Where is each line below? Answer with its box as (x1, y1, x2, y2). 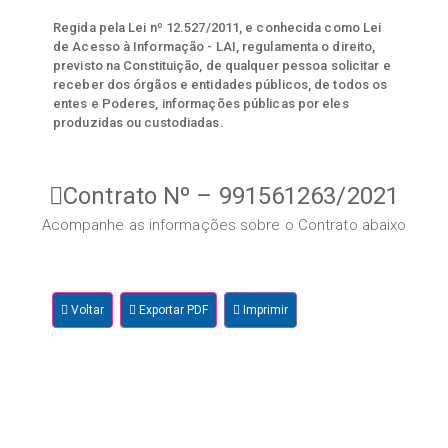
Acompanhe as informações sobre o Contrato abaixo (41, 216, 407, 235)
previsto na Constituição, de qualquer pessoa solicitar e (53, 58, 391, 74)
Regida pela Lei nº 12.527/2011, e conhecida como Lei (53, 20, 382, 36)
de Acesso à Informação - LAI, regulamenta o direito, (53, 39, 376, 55)
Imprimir (240, 303, 289, 318)
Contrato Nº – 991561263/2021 (63, 182, 399, 211)
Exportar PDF (136, 303, 209, 318)
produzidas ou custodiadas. (53, 115, 224, 131)
